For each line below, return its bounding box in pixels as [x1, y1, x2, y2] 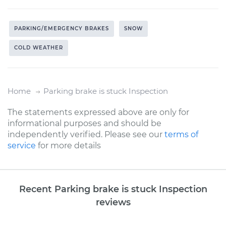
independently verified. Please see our [8, 129, 164, 139]
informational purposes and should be [8, 118, 161, 128]
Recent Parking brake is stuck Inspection [19, 183, 207, 194]
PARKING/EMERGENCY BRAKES [14, 25, 109, 32]
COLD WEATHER [14, 44, 63, 51]
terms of [164, 129, 198, 139]
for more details [36, 140, 101, 150]
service [8, 140, 36, 150]
